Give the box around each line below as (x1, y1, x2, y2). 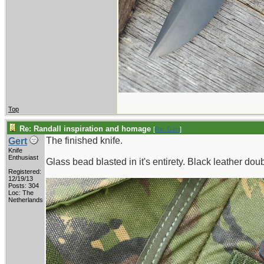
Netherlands (8, 196, 43, 203)
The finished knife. (46, 136, 123, 146)
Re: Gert (155, 126, 180, 133)
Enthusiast (8, 154, 38, 161)
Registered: (8, 168, 41, 175)
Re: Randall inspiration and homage (19, 124, 151, 133)
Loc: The (8, 189, 34, 196)
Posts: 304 (8, 182, 39, 189)
